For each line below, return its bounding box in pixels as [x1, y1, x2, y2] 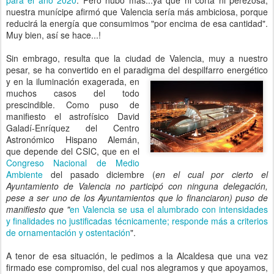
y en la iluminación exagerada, [6, 75, 130, 87]
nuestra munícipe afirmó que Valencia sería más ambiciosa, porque [6, 6, 268, 18]
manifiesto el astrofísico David [6, 110, 139, 122]
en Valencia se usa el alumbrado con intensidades [70, 203, 268, 215]
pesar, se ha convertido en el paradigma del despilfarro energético [6, 64, 268, 76]
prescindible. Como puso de [6, 98, 139, 111]
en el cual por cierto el [155, 168, 268, 180]
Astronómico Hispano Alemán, [6, 133, 139, 146]
